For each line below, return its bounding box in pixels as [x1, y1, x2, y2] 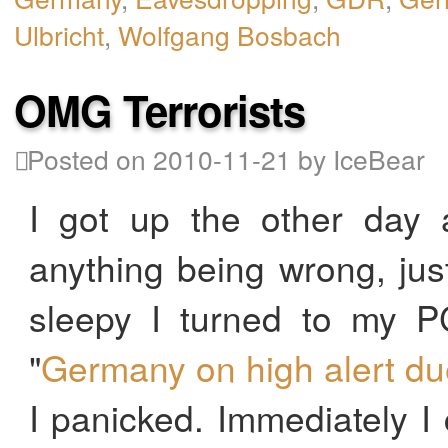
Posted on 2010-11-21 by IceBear [20, 140, 426, 178]
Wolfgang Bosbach [118, 15, 342, 53]
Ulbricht [14, 15, 105, 53]
